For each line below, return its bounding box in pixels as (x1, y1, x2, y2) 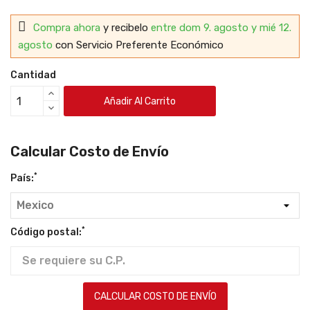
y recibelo (103, 21, 151, 34)
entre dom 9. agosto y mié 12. (151, 21, 291, 34)
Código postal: (10, 226, 82, 238)
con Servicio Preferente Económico (55, 39, 224, 51)
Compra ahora (33, 21, 103, 34)
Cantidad (10, 69, 56, 81)
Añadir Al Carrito (104, 95, 176, 107)
